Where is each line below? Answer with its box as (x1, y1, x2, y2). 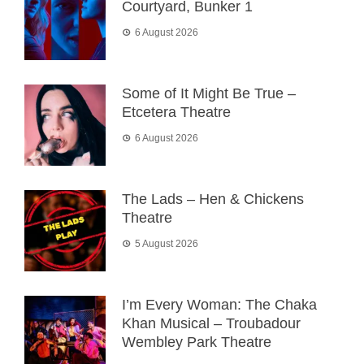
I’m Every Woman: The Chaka (122, 297, 317, 314)
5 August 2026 (135, 238, 198, 250)
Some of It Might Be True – (122, 85, 296, 102)
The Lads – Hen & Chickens (122, 191, 304, 208)
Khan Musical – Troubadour (122, 315, 301, 332)
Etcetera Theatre (122, 104, 231, 121)
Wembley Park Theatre (122, 334, 271, 351)
